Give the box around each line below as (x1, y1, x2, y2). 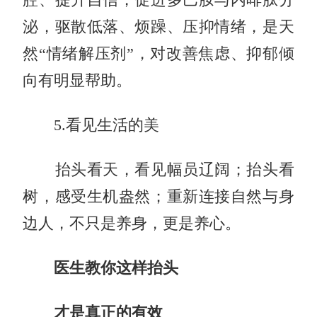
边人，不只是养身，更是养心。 (23, 214, 241, 232)
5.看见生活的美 (23, 116, 160, 134)
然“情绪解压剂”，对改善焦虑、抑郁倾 (23, 45, 294, 62)
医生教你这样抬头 (54, 259, 179, 277)
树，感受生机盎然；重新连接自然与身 (23, 188, 294, 205)
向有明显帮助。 (23, 71, 132, 89)
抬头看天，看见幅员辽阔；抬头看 (23, 161, 294, 178)
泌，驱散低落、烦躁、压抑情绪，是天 (23, 18, 294, 35)
